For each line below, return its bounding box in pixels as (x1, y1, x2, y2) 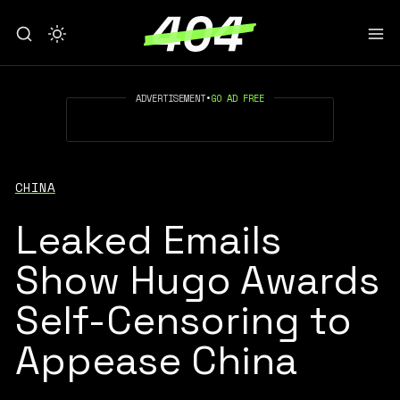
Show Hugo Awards (14, 254, 379, 305)
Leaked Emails (14, 214, 281, 265)
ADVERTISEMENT (136, 90, 205, 105)
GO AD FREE (211, 90, 264, 105)
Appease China (14, 335, 297, 386)
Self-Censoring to (14, 295, 352, 346)
